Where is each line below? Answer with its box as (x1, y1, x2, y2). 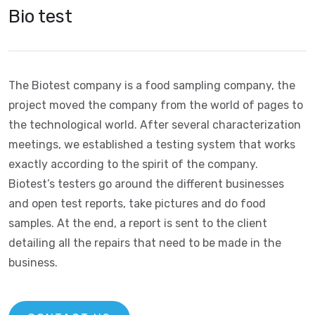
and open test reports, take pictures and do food (8, 197, 266, 210)
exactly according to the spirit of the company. (8, 157, 258, 171)
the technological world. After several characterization (8, 118, 301, 131)
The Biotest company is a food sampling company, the (8, 79, 295, 92)
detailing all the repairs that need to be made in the (8, 236, 281, 250)
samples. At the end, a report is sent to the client (8, 217, 267, 230)
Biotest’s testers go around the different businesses (8, 177, 284, 191)
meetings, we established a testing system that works (8, 138, 295, 151)
